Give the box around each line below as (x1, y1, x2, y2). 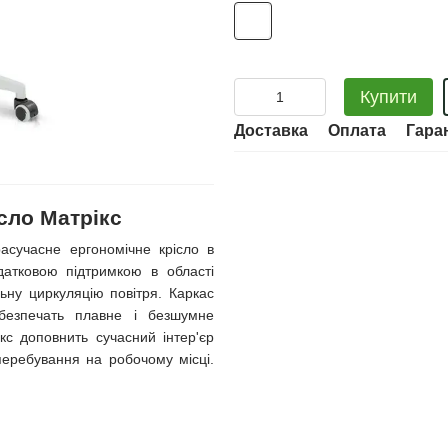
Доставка (234, 122, 308, 139)
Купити (360, 87, 417, 107)
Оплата (328, 122, 386, 139)
